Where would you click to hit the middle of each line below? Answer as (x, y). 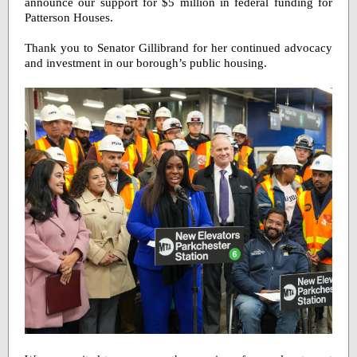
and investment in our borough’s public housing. (146, 63)
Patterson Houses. (69, 18)
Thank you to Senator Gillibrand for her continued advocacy (178, 48)
